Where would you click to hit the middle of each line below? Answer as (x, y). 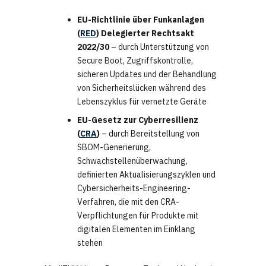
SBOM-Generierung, (114, 148)
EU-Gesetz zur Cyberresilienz (138, 120)
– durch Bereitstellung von (150, 134)
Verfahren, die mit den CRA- (128, 202)
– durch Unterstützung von (159, 47)
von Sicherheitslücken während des (142, 88)
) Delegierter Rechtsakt (145, 34)
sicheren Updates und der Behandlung (147, 75)
